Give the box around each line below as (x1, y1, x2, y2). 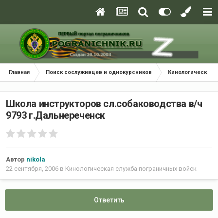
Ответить (93, 196, 125, 204)
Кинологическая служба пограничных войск (65, 165, 197, 173)
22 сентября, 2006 (6, 165, 58, 173)
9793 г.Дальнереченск (6, 109, 105, 122)
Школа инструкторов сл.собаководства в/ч (6, 98, 202, 110)
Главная (9, 69, 30, 75)
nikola (26, 156, 45, 163)
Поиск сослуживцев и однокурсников (46, 69, 152, 75)
